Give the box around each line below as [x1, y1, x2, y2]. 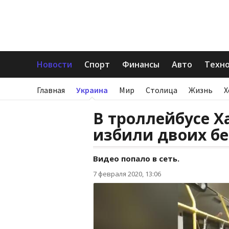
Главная [37, 85, 65, 95]
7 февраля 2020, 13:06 [93, 169, 161, 178]
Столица [146, 85, 177, 95]
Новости [37, 59, 72, 70]
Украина [76, 85, 108, 95]
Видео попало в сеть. [93, 153, 179, 164]
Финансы [122, 59, 159, 70]
